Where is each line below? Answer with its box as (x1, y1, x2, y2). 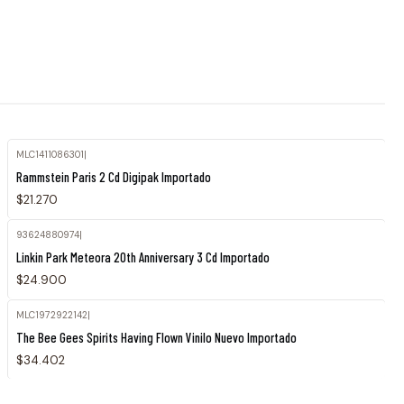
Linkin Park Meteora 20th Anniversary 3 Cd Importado (16, 248, 271, 265)
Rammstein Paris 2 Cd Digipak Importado (16, 168, 212, 185)
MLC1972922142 (16, 309, 88, 322)
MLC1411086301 (16, 148, 85, 161)
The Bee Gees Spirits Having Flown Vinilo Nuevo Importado (16, 328, 298, 345)
